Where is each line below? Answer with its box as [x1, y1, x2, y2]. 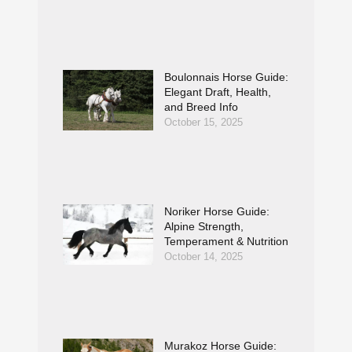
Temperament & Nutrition [164, 235, 289, 248]
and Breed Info [164, 101, 239, 114]
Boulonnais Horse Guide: [164, 71, 289, 84]
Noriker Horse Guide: [164, 205, 270, 218]
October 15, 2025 [164, 116, 244, 129]
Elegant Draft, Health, [164, 86, 272, 99]
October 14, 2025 [164, 251, 244, 263]
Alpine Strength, [164, 220, 244, 233]
